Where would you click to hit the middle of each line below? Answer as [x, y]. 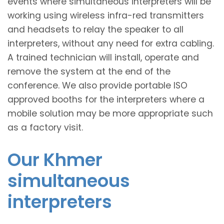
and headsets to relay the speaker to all [95, 29]
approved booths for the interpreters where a [106, 99]
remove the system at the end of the [89, 71]
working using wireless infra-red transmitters [106, 15]
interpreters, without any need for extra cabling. [111, 43]
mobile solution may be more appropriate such [110, 113]
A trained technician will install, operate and [103, 57]
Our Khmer [55, 159]
